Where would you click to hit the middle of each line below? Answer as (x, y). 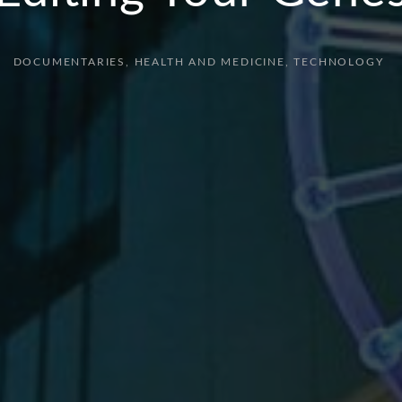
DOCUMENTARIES (69, 62)
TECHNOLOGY (339, 62)
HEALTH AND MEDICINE (210, 62)
